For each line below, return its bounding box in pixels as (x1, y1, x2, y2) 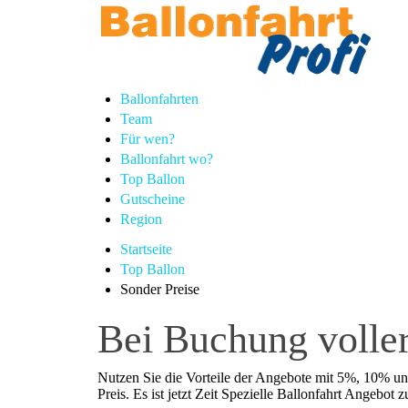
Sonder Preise (120, 281, 199, 297)
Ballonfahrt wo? (120, 151, 213, 167)
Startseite (120, 241, 172, 257)
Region (120, 211, 162, 227)
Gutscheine (120, 191, 185, 207)
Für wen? (120, 131, 175, 147)
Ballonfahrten (120, 91, 199, 107)
